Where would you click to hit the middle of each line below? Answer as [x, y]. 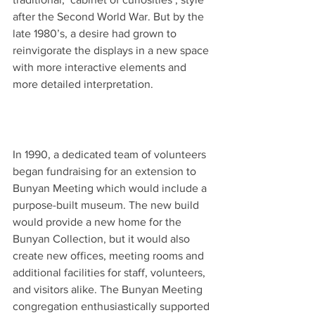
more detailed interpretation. [84, 84]
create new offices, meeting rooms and [110, 256]
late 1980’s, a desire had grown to [96, 34]
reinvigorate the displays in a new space [112, 51]
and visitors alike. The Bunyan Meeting [109, 290]
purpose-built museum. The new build [107, 205]
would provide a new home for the [98, 222]
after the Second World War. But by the [110, 17]
